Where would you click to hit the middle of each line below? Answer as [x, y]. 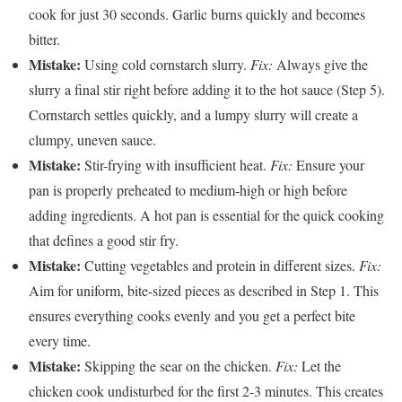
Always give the [320, 65]
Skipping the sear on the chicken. [178, 366]
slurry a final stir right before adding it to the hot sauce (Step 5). [207, 90]
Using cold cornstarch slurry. [166, 65]
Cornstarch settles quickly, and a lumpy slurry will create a [193, 115]
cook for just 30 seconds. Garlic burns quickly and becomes [197, 14]
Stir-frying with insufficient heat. [175, 165]
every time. [60, 341]
